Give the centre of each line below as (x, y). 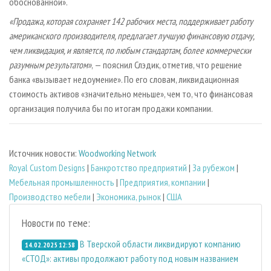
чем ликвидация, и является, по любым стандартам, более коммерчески (130, 50)
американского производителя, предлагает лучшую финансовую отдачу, (132, 35)
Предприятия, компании (163, 182)
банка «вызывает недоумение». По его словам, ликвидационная (124, 79)
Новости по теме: (56, 223)
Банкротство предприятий (139, 168)
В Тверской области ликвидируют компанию (160, 244)
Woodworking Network (117, 153)
